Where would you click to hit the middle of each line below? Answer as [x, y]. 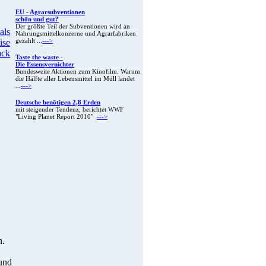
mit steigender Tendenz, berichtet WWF [69, 110]
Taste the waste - [39, 58]
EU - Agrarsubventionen [50, 12]
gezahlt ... [29, 41]
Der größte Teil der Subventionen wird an [73, 27]
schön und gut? [37, 20]
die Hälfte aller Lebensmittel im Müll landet [75, 79]
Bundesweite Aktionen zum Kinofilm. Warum [78, 72]
